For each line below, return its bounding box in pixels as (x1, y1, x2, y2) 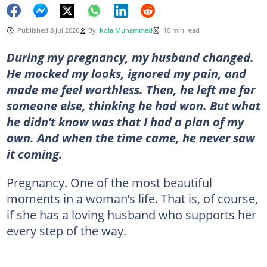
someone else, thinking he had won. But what (6, 97, 260, 114)
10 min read (163, 26, 200, 35)
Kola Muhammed (99, 26, 153, 35)
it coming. (6, 145, 63, 162)
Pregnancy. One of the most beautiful (6, 173, 212, 191)
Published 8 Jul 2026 (17, 26, 79, 35)
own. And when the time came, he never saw (6, 129, 255, 146)
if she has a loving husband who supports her (6, 206, 256, 223)
